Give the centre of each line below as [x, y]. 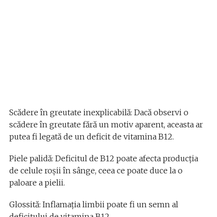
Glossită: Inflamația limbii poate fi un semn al [93, 204]
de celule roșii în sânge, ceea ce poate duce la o [96, 170]
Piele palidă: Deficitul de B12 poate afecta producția [103, 158]
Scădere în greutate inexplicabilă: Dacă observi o [99, 112]
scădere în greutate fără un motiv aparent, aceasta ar [106, 124]
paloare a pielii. [37, 182]
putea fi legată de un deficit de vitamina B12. [91, 136]
